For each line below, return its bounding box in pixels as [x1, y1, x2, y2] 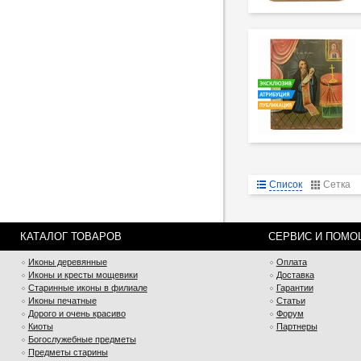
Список [269, 179, 302, 190]
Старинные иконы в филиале [27, 283, 147, 293]
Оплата [276, 257, 307, 267]
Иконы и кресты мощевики [27, 270, 138, 280]
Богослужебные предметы [27, 334, 136, 344]
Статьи [276, 296, 305, 305]
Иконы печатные [27, 296, 97, 305]
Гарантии [276, 283, 313, 293]
